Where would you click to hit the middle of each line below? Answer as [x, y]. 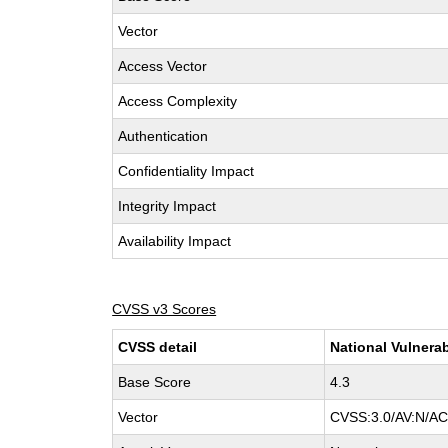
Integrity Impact [167, 206]
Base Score [155, 382]
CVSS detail [158, 347]
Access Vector [163, 66]
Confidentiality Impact [186, 171]
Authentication [163, 136]
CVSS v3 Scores [164, 309]
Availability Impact [175, 241]
